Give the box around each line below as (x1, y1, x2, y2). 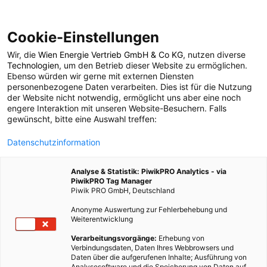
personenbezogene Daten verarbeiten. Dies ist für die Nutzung (7, 82, 252, 92)
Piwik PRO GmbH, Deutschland (71, 186, 175, 195)
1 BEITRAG (117, 121, 150, 131)
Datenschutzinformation (7, 137, 100, 147)
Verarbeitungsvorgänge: (71, 234, 157, 243)
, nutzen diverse (183, 49, 246, 60)
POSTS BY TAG (111, 55, 156, 65)
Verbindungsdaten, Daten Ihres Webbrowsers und (71, 243, 234, 252)
